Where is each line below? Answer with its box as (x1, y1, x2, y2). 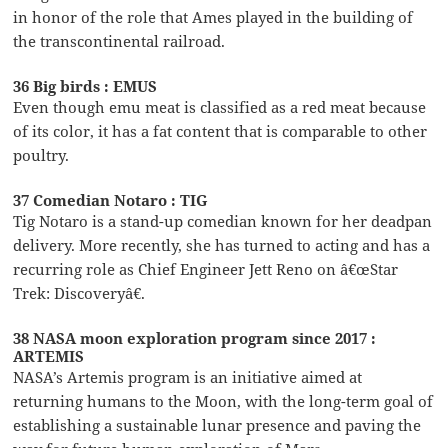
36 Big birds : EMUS (13, 75, 158, 96)
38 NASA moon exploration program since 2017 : (13, 327, 377, 348)
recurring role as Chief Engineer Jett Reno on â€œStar (13, 258, 399, 279)
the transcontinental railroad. (13, 30, 226, 51)
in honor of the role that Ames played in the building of (13, 6, 414, 27)
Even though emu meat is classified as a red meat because (13, 96, 427, 117)
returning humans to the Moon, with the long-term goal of (13, 390, 434, 411)
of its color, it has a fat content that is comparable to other (13, 120, 428, 141)
